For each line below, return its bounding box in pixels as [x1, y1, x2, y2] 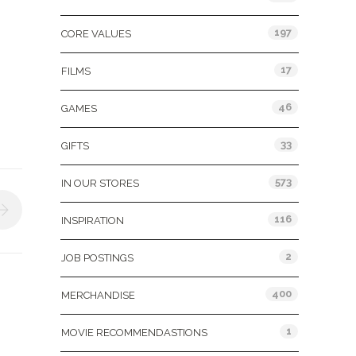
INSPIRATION [61, 215, 124, 226]
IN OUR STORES [61, 177, 139, 189]
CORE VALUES [61, 28, 131, 40]
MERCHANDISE [61, 289, 135, 301]
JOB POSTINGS [61, 252, 133, 264]
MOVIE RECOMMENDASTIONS [61, 327, 207, 339]
